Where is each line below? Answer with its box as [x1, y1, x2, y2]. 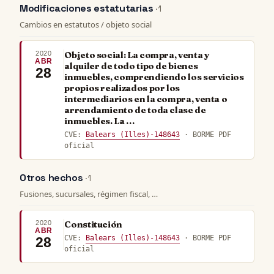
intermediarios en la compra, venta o [64, 93, 228, 105]
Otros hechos [20, 171, 85, 185]
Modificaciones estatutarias [20, 2, 155, 15]
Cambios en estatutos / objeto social [20, 18, 152, 30]
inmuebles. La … [64, 115, 135, 127]
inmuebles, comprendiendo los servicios [64, 71, 244, 83]
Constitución [64, 218, 123, 230]
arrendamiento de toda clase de [64, 104, 206, 116]
